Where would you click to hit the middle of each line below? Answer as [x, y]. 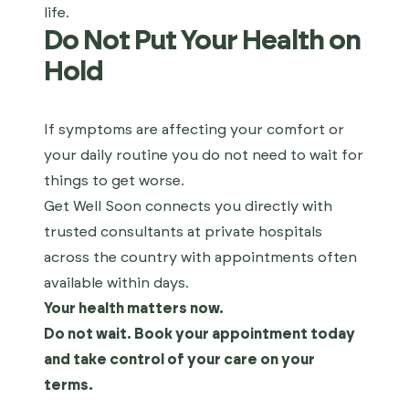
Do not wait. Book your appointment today [199, 334]
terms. [68, 385]
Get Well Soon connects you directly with [188, 206]
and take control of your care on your [179, 360]
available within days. [116, 283]
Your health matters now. [134, 309]
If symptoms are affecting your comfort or [194, 130]
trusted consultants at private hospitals [183, 232]
